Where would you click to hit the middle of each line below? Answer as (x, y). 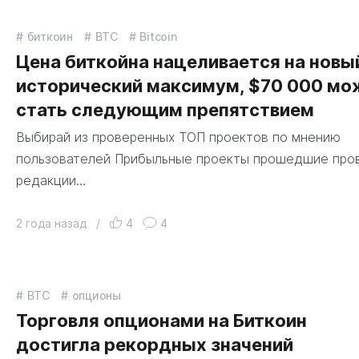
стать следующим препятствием (165, 109)
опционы (96, 295)
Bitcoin (158, 36)
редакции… (51, 180)
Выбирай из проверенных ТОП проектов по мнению (178, 137)
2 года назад (51, 223)
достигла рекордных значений (155, 345)
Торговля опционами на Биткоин (161, 321)
